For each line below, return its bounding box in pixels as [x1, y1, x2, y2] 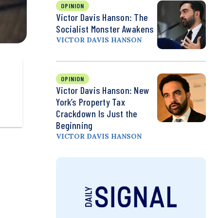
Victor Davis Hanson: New [56, 84, 150, 96]
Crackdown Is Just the [56, 108, 138, 120]
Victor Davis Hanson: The [56, 11, 148, 23]
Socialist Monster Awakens [56, 23, 154, 35]
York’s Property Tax [56, 96, 125, 108]
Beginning [56, 119, 93, 131]
